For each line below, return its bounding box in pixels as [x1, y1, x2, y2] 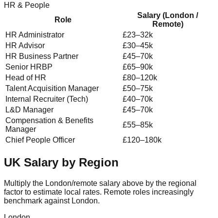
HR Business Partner [5, 52, 78, 60]
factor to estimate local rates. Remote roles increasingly [4, 187, 194, 196]
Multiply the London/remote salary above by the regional [4, 179, 197, 187]
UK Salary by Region [4, 155, 119, 169]
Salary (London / [137, 11, 198, 19]
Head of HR [5, 73, 46, 82]
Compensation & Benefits [5, 116, 93, 125]
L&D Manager [5, 105, 54, 114]
